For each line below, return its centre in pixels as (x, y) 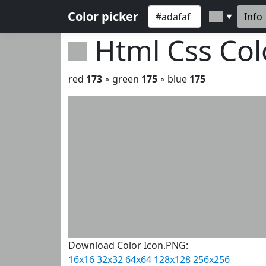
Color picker (103, 16)
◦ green (122, 79)
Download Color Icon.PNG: (128, 245)
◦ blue (173, 79)
